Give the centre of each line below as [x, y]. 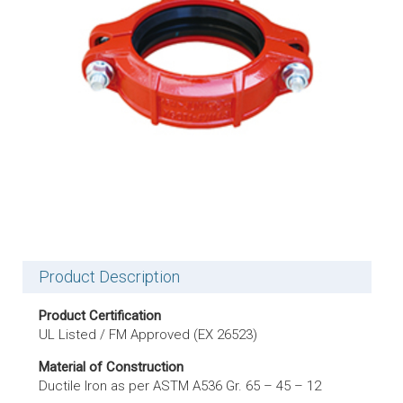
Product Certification [100, 316]
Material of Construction [111, 367]
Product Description [109, 277]
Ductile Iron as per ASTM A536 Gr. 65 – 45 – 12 [180, 386]
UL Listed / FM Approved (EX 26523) [148, 335]
